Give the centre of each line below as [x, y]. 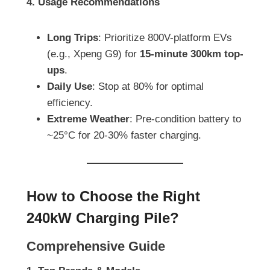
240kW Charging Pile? [103, 218]
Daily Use [70, 87]
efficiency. [70, 103]
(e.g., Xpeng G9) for [93, 54]
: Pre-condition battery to [185, 119]
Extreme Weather [88, 119]
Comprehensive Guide [96, 246]
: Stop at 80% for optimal [148, 87]
